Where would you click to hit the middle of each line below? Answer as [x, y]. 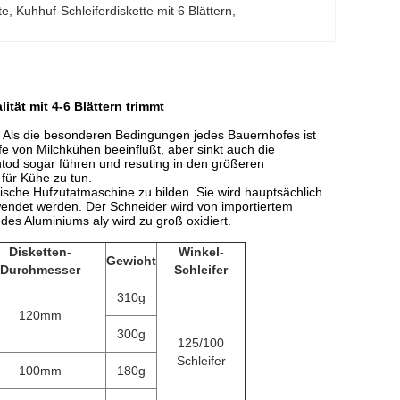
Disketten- [40, 252]
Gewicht [131, 261]
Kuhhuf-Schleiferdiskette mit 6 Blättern [125, 11]
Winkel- [201, 252]
